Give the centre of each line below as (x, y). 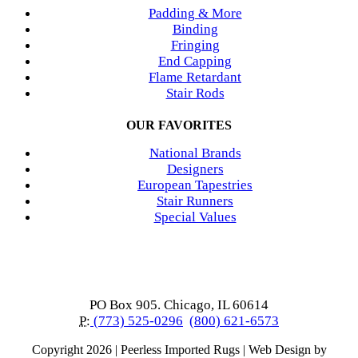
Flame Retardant (195, 77)
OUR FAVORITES (179, 125)
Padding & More (195, 13)
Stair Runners (195, 201)
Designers (195, 169)
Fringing (195, 45)
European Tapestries (195, 185)
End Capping (195, 61)
